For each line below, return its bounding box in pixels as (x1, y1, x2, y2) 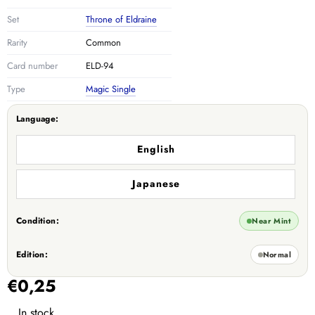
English (136, 142, 175, 157)
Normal (262, 248, 291, 260)
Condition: (16, 214, 59, 228)
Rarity (7, 36, 27, 50)
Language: (16, 112, 59, 126)
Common (86, 36, 121, 50)
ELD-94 (86, 59, 114, 73)
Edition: (16, 248, 49, 262)
